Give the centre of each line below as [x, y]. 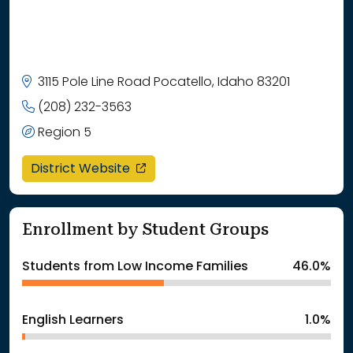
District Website [82, 169]
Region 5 [63, 133]
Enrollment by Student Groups [145, 229]
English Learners [73, 320]
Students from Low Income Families [135, 267]
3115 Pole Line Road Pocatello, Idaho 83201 [164, 82]
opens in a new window [216, 168]
